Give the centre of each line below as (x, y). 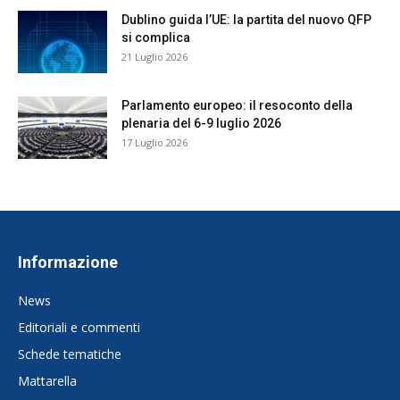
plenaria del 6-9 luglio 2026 (201, 124)
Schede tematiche (70, 354)
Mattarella (47, 381)
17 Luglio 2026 (154, 143)
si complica (157, 38)
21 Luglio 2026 (154, 57)
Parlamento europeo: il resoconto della (237, 106)
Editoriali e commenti (79, 328)
